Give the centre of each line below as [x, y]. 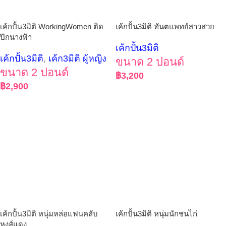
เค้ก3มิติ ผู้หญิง [77, 59]
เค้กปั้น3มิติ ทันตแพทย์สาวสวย [165, 26]
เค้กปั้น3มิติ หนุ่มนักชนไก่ [156, 214]
